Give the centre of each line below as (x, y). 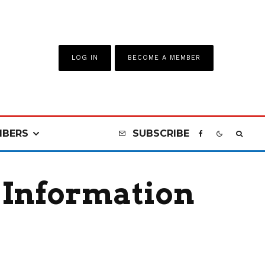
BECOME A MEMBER (164, 57)
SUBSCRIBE (161, 133)
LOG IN (85, 57)
